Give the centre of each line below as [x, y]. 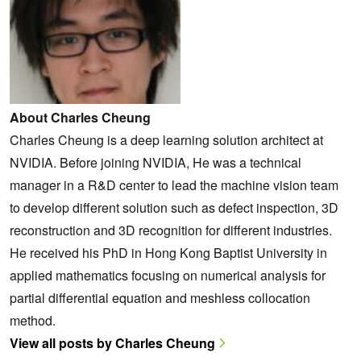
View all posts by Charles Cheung [112, 342]
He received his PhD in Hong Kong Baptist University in [168, 252]
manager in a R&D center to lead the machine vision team [174, 185]
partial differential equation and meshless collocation [160, 297]
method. [33, 320]
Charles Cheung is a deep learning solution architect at [166, 139]
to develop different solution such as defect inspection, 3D [174, 207]
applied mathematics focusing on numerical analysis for [168, 275]
